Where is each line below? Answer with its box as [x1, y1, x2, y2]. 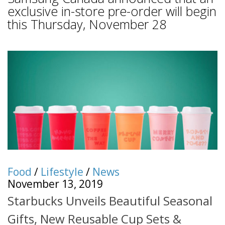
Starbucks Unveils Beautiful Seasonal [8, 192, 212, 209]
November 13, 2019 [8, 176, 103, 191]
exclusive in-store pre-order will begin [8, 2, 216, 20]
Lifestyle [41, 164, 83, 179]
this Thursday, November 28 [8, 15, 166, 33]
